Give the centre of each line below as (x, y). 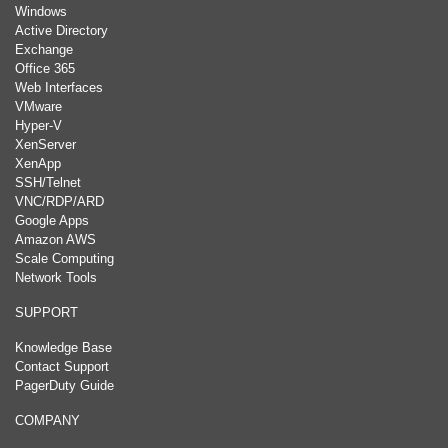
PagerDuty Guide (64, 386)
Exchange (44, 50)
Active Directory (61, 31)
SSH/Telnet (48, 183)
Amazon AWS (55, 240)
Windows (41, 12)
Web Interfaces (59, 88)
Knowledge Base (63, 348)
